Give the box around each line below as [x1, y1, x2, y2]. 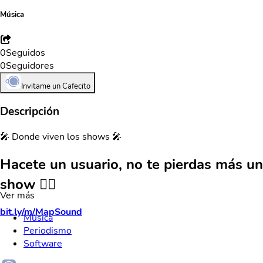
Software [23, 237, 62, 251]
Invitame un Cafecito [21, 80, 90, 92]
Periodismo [23, 224, 72, 238]
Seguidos [6, 46, 45, 59]
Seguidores [6, 59, 54, 72]
